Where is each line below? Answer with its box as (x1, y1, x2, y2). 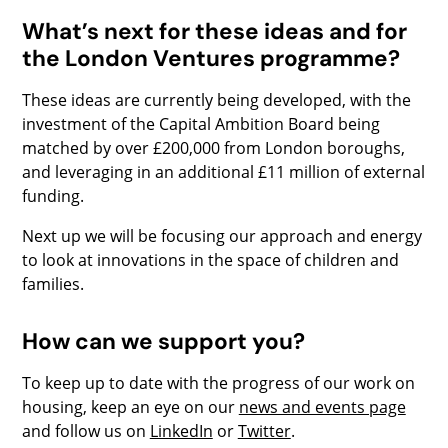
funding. (21, 184, 84, 207)
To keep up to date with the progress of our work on (21, 371, 415, 394)
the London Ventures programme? (21, 43, 400, 73)
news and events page (238, 395, 406, 418)
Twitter (237, 419, 291, 442)
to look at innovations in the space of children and (21, 248, 399, 271)
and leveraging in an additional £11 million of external (21, 160, 425, 183)
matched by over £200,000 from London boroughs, (21, 136, 405, 159)
